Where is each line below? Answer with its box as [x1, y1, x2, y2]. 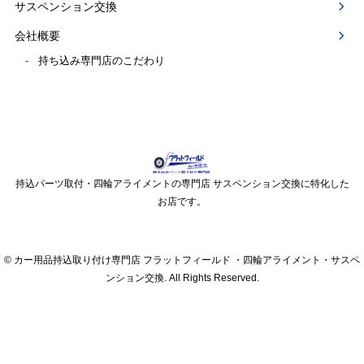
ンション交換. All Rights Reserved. [105, 272, 259, 284]
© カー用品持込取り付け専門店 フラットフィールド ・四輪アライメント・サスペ [4, 254, 360, 266]
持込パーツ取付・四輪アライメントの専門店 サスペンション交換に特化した [15, 178, 349, 190]
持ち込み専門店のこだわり [38, 54, 166, 67]
